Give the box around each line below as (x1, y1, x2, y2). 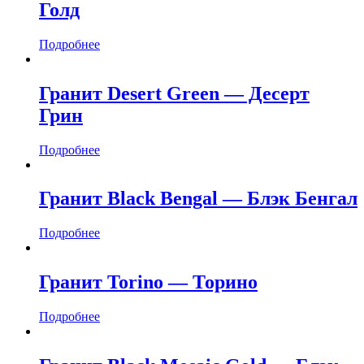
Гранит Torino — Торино (39, 271, 258, 293)
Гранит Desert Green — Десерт (39, 82, 310, 104)
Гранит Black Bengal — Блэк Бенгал (39, 188, 357, 210)
